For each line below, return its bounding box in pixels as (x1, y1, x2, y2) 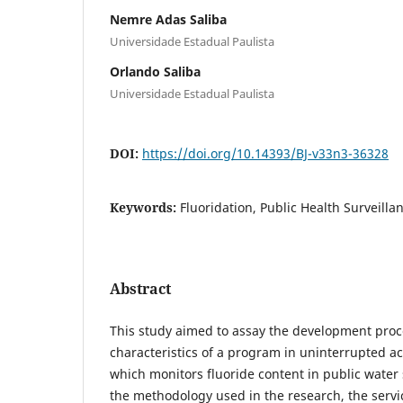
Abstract (110, 278, 171, 299)
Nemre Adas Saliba (110, 10, 227, 28)
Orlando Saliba (110, 62, 201, 80)
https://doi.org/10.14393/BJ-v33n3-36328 (142, 144, 389, 162)
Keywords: (110, 198, 180, 216)
